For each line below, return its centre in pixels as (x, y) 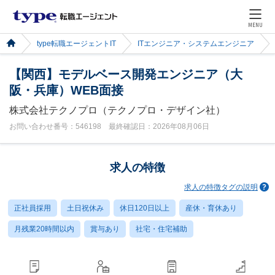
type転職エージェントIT (76, 44)
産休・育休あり (211, 208)
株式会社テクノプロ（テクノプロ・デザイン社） (117, 110)
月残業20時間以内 (44, 229)
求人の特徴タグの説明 (221, 187)
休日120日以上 (145, 208)
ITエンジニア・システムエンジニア (196, 44)
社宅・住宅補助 (161, 229)
